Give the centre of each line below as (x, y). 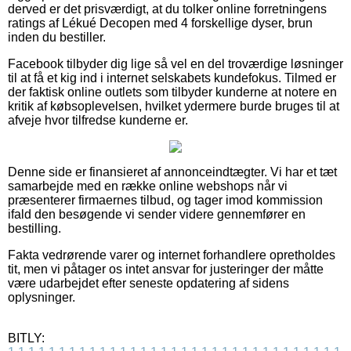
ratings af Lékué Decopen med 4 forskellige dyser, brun (160, 24)
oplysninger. (42, 298)
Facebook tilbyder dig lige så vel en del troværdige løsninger (175, 64)
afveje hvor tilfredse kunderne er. (98, 121)
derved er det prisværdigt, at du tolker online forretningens (167, 9)
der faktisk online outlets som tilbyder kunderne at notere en (172, 92)
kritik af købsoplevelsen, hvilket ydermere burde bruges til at (174, 107)
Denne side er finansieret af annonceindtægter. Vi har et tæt (172, 172)
